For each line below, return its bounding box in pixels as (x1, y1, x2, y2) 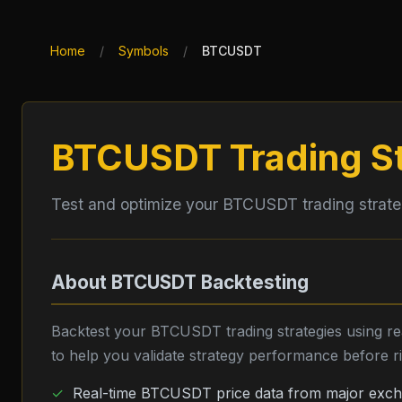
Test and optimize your (51, 195, 223, 214)
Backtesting (197, 271, 309, 293)
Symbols (118, 43, 169, 58)
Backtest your (51, 322, 151, 340)
